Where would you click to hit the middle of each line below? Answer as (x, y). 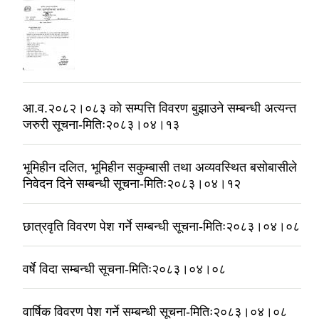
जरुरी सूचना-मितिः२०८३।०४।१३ (101, 125)
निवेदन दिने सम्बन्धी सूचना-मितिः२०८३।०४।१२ (132, 184)
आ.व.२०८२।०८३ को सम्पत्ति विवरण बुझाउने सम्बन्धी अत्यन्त (159, 109)
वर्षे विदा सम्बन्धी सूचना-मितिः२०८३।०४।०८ (124, 270)
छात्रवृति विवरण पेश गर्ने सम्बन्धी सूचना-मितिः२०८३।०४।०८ (161, 227)
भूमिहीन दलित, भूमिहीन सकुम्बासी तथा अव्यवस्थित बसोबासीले (160, 168)
